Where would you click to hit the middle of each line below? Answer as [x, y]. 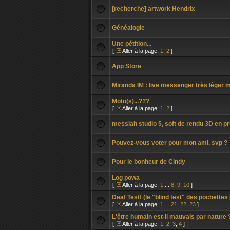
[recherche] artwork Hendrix [154, 9]
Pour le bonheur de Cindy [149, 162]
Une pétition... [132, 44]
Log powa [126, 178]
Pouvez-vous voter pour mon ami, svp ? [170, 143]
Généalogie [128, 28]
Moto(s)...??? [131, 101]
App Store [127, 66]
